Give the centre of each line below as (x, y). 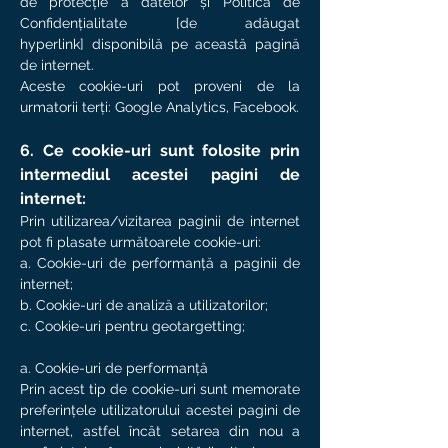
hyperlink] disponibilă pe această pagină (160, 44)
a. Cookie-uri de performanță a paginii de (160, 263)
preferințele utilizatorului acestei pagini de (160, 410)
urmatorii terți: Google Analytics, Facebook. (159, 107)
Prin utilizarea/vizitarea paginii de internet (160, 221)
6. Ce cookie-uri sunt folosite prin (160, 150)
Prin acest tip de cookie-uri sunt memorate (160, 389)
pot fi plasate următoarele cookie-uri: (142, 242)
